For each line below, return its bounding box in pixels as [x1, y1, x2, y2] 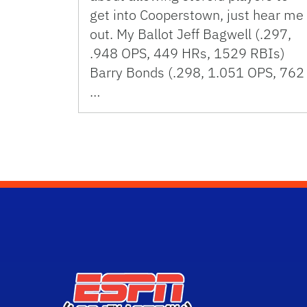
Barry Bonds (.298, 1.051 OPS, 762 [90, 63, 304, 82]
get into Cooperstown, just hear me [90, 5, 304, 25]
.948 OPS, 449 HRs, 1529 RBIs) [90, 44, 285, 63]
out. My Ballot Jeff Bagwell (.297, [90, 25, 291, 44]
